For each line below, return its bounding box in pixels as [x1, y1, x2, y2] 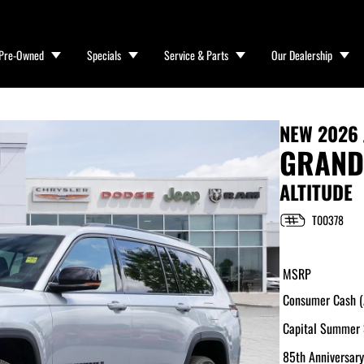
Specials [87, 46, 122, 63]
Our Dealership [271, 46, 333, 63]
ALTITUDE [279, 177, 353, 206]
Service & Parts [164, 46, 229, 63]
